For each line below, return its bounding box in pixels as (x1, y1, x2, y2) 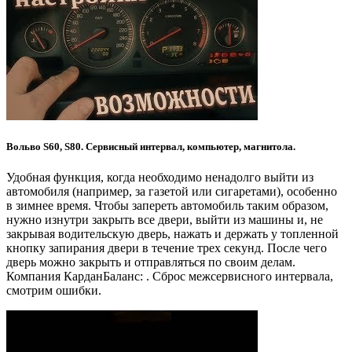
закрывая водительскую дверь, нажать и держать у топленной (6, 227, 339, 241)
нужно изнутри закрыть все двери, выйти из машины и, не (6, 213, 323, 227)
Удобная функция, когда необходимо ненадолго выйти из (6, 170, 313, 185)
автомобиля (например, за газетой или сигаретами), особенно (6, 185, 337, 199)
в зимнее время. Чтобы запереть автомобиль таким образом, (6, 199, 328, 213)
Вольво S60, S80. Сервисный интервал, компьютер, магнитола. (6, 140, 295, 152)
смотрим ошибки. (6, 284, 101, 298)
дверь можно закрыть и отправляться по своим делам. (6, 255, 295, 269)
